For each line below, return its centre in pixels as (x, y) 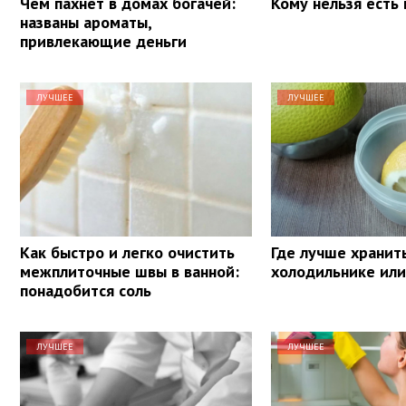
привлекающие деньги (103, 41)
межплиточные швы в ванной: (130, 271)
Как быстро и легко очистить (127, 252)
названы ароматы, (86, 22)
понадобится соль (86, 290)
